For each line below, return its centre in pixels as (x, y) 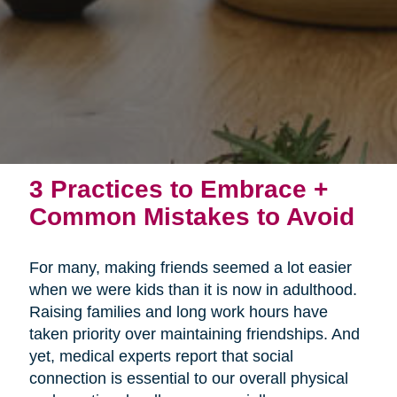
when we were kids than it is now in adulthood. (193, 289)
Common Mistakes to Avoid (191, 216)
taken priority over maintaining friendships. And (194, 334)
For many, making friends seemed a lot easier (190, 267)
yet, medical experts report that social (161, 356)
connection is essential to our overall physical (188, 378)
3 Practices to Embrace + (178, 188)
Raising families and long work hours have (178, 311)
